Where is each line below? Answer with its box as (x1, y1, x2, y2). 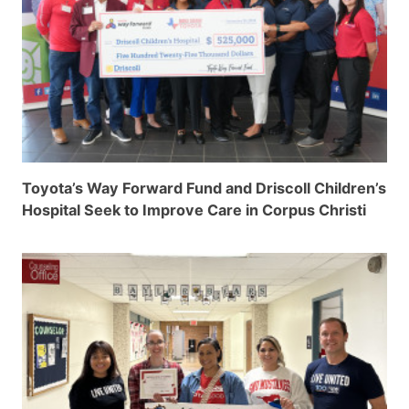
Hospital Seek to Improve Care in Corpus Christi (22, 201, 366, 220)
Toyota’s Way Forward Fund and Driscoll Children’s (22, 179, 386, 198)
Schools (22, 223, 80, 242)
